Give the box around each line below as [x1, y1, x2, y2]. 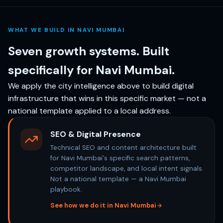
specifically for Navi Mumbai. [8, 62, 175, 78]
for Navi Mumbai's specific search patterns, [50, 153, 190, 162]
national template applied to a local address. [8, 105, 171, 116]
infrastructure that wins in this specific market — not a [8, 93, 206, 104]
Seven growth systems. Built [8, 43, 169, 59]
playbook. [50, 185, 82, 194]
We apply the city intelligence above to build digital [8, 80, 194, 91]
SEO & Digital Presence [50, 129, 141, 139]
